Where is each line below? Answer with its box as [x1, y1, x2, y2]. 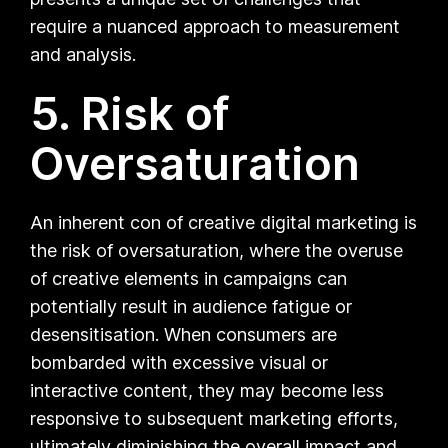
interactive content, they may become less [30, 379, 385, 401]
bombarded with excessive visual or [30, 351, 329, 373]
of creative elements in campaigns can [30, 267, 348, 289]
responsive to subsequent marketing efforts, [30, 407, 399, 429]
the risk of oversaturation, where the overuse [30, 239, 404, 261]
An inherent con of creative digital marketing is [30, 211, 418, 233]
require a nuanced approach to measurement [30, 15, 401, 37]
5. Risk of [30, 85, 231, 141]
